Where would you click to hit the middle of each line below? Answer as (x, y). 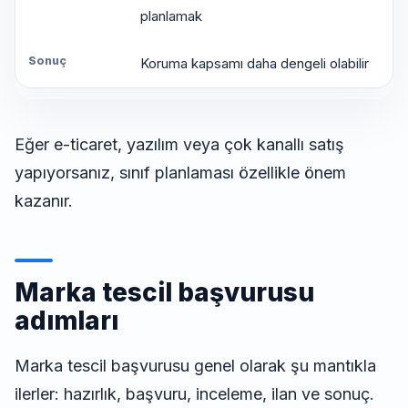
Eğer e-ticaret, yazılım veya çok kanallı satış (179, 145)
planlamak (171, 16)
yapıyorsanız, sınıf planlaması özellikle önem (180, 173)
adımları (66, 321)
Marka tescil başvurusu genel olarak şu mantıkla (195, 366)
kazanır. (44, 201)
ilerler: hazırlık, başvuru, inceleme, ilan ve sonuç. (194, 394)
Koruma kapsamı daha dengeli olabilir (254, 64)
